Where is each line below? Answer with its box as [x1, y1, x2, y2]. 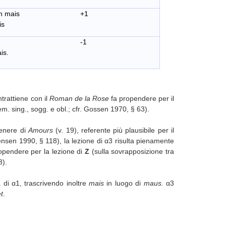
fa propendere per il [110, 94, 175, 102]
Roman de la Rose [49, 94, 111, 102]
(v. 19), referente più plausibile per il [55, 126, 175, 134]
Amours [28, 126, 56, 134]
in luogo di [104, 179, 144, 187]
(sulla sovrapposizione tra [91, 147, 174, 155]
